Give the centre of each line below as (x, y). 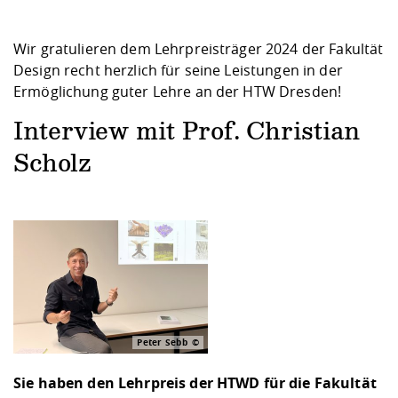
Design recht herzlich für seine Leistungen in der (178, 70)
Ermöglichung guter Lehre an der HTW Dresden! (179, 91)
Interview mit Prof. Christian (187, 132)
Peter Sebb (162, 342)
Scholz (52, 164)
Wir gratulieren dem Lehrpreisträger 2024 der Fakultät (199, 48)
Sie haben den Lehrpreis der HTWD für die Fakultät (195, 382)
